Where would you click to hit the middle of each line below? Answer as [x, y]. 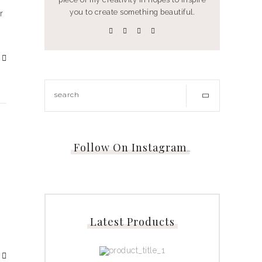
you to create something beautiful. [132, 12]
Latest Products [132, 222]
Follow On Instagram [130, 147]
